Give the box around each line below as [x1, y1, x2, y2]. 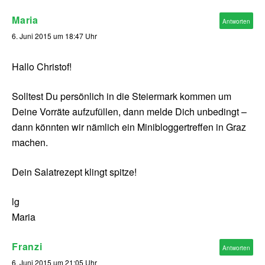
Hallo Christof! [12, 60, 72, 74]
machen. [12, 135, 48, 150]
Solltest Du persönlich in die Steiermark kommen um [12, 89, 231, 104]
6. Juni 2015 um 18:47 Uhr [12, 31, 97, 41]
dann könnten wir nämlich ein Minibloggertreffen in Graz [12, 120, 246, 134]
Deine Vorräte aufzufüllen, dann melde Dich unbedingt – [12, 105, 247, 119]
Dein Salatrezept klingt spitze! [12, 165, 137, 179]
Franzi [12, 240, 43, 254]
